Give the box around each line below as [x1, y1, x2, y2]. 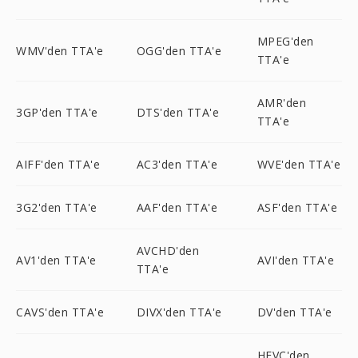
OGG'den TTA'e [136, 42, 222, 58]
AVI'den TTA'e [257, 252, 335, 268]
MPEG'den [257, 34, 314, 49]
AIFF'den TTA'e [16, 157, 100, 172]
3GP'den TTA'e [16, 104, 98, 120]
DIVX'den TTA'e [136, 304, 222, 320]
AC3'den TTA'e [136, 157, 218, 172]
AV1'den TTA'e [16, 252, 97, 268]
